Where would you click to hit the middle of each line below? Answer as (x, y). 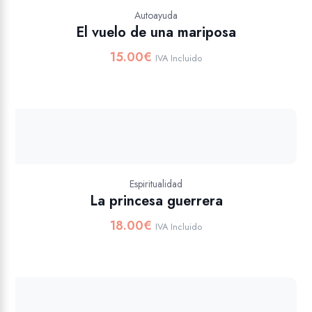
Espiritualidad (156, 184)
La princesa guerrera (156, 201)
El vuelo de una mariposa (156, 32)
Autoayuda (156, 15)
